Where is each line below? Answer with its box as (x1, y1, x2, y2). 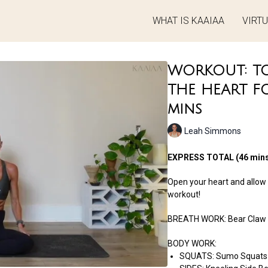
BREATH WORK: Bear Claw (167, 214, 266, 224)
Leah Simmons (184, 126, 241, 136)
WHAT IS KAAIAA (153, 15, 224, 26)
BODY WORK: (167, 239, 217, 248)
